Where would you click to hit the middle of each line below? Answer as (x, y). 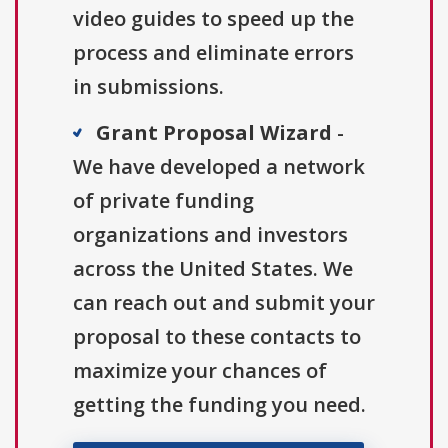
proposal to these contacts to (217, 337)
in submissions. (148, 87)
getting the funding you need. (219, 405)
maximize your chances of (200, 371)
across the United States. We (213, 269)
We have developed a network (219, 167)
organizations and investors (210, 235)
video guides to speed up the (213, 19)
